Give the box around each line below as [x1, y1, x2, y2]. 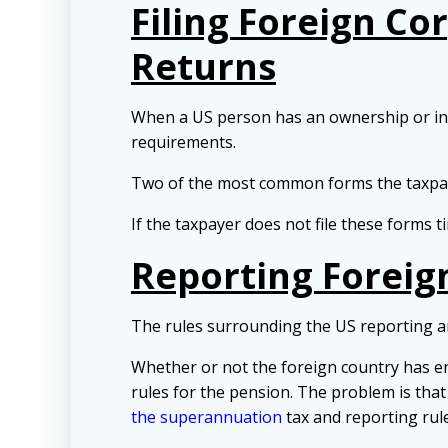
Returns [131, 42, 276, 92]
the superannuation [131, 406, 282, 429]
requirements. [131, 131, 236, 154]
